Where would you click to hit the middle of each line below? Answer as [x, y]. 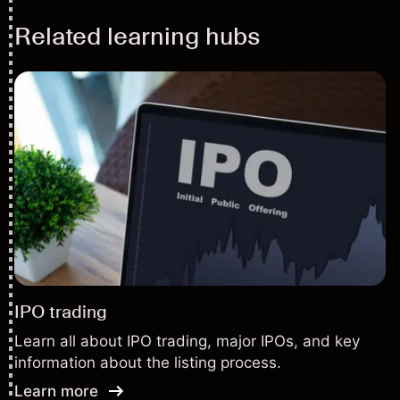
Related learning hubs [137, 36]
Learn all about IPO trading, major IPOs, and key [187, 341]
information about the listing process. [148, 362]
